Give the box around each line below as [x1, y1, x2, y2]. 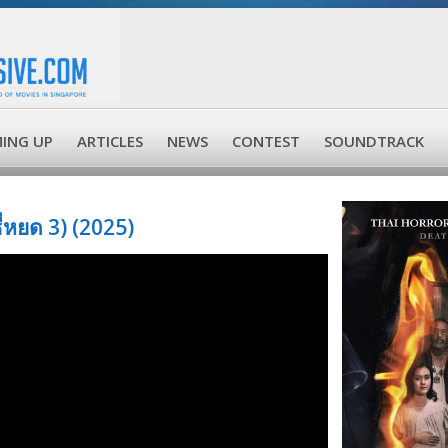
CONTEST [232, 131, 300, 151]
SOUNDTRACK [324, 131, 424, 151]
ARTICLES [77, 131, 143, 151]
